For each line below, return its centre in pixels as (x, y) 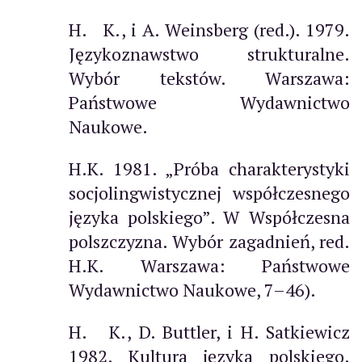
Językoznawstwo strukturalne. (209, 53)
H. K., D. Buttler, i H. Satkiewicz (209, 331)
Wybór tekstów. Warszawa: (209, 78)
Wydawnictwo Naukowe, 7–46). (192, 289)
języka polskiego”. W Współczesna (209, 217)
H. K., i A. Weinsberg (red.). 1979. (209, 29)
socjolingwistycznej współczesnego (209, 192)
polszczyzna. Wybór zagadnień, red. (209, 241)
